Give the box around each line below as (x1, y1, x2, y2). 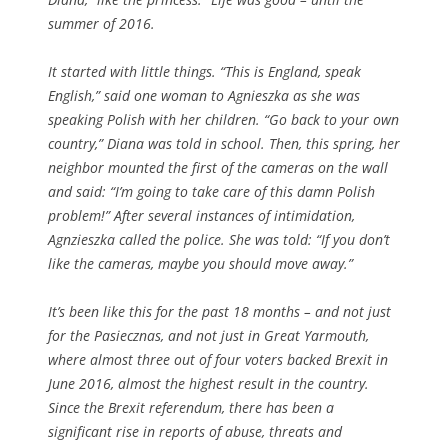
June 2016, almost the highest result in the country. (48, 373, 369, 393)
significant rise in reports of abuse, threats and (48, 421, 342, 441)
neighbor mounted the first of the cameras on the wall (48, 157, 388, 177)
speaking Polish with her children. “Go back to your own (48, 109, 399, 129)
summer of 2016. (48, 13, 155, 33)
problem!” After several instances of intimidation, (48, 205, 355, 225)
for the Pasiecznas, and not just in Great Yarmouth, (48, 325, 369, 345)
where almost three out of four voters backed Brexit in (48, 349, 388, 369)
